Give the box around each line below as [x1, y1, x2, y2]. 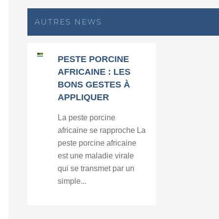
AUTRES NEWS [35, 17, 103, 26]
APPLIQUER [58, 92, 109, 102]
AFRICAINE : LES [58, 67, 131, 77]
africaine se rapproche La [58, 126, 146, 134]
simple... [58, 177, 87, 185]
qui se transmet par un [58, 164, 135, 173]
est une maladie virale [58, 152, 134, 160]
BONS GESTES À [58, 80, 131, 89]
